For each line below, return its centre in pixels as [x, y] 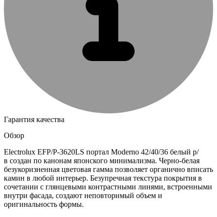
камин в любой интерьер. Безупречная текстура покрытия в [103, 178]
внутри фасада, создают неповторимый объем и [83, 195]
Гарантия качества [34, 119]
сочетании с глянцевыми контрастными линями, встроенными [108, 186]
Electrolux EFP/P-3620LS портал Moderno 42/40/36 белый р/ [101, 152]
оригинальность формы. [44, 204]
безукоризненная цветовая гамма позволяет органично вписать [108, 169]
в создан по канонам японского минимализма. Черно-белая [102, 160]
